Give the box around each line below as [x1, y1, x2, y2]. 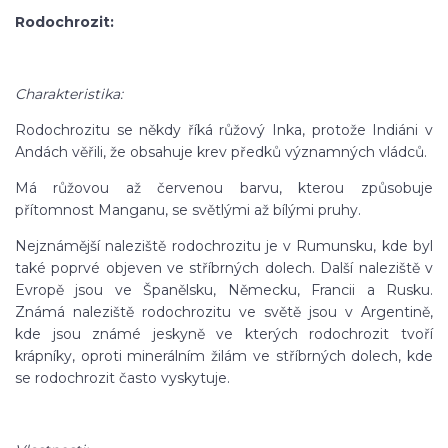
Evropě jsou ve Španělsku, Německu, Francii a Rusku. [15, 281, 433, 299]
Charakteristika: [15, 85, 123, 103]
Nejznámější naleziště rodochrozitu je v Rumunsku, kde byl [15, 237, 433, 255]
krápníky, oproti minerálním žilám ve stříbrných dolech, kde [15, 347, 433, 365]
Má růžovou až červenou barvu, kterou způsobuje [15, 179, 433, 197]
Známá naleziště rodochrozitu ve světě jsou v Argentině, [15, 303, 433, 321]
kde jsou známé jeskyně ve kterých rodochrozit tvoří [15, 325, 433, 343]
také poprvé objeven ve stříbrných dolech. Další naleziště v [15, 259, 433, 277]
